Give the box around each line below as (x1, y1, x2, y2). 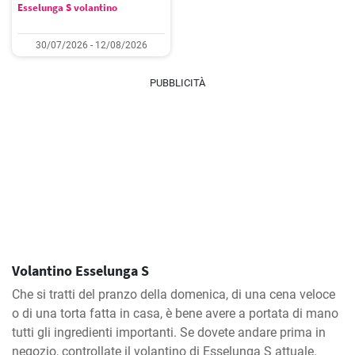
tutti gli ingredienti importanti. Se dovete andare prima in (12, 325, 326, 340)
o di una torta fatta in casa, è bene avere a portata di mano (12, 306, 338, 321)
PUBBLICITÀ (150, 77, 205, 89)
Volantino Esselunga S (12, 261, 149, 280)
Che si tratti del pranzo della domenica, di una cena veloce (12, 287, 335, 302)
